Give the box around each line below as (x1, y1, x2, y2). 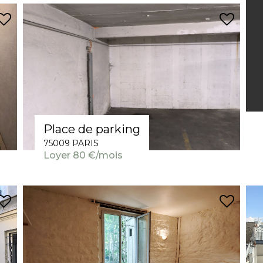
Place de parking (43, 122, 140, 137)
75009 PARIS (43, 138, 99, 149)
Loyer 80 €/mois (43, 150, 123, 161)
